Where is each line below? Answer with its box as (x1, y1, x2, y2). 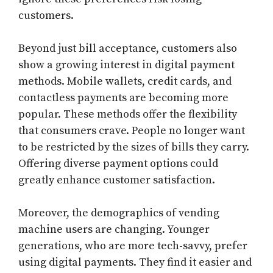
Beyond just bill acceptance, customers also (18, 41, 237, 56)
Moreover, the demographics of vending (18, 206, 219, 221)
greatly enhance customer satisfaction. (18, 173, 215, 188)
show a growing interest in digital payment (18, 58, 235, 73)
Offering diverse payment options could (18, 157, 218, 171)
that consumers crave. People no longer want (18, 124, 245, 138)
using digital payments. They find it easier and (18, 255, 252, 270)
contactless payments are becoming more (18, 91, 229, 105)
